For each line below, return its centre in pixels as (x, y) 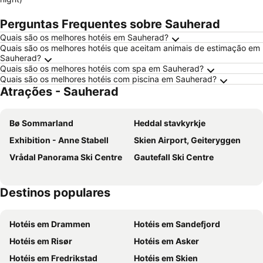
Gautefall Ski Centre (174, 157)
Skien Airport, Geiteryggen (187, 140)
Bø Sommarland (41, 123)
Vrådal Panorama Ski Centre (66, 157)
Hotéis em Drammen (50, 224)
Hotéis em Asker (166, 241)
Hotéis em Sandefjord (177, 224)
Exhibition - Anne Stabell (59, 140)
